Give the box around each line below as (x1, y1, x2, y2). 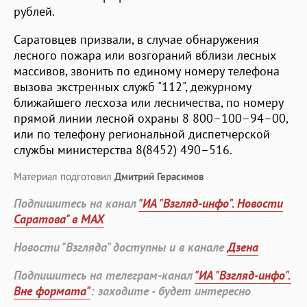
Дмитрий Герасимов (114, 169, 204, 183)
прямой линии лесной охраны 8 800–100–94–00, (14, 110, 288, 126)
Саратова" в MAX (14, 210, 104, 227)
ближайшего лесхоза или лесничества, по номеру (14, 94, 284, 110)
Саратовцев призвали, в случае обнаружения (14, 31, 259, 47)
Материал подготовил (14, 169, 114, 183)
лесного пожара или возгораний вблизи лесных (14, 47, 276, 63)
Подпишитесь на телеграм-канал (14, 267, 195, 283)
